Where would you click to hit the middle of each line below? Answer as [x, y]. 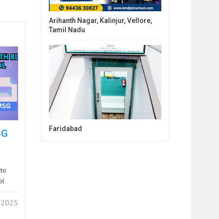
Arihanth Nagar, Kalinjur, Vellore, [100, 20]
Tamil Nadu [67, 30]
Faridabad [65, 128]
